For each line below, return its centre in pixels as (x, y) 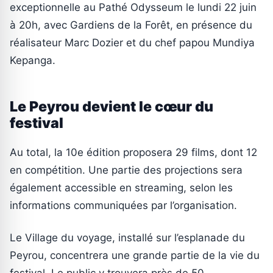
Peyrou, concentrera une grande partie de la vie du (135, 255)
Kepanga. (33, 60)
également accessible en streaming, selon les (121, 187)
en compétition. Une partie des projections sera (126, 170)
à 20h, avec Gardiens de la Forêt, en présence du (131, 25)
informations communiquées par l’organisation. (123, 205)
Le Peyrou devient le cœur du (112, 106)
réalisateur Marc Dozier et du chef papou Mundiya (132, 42)
